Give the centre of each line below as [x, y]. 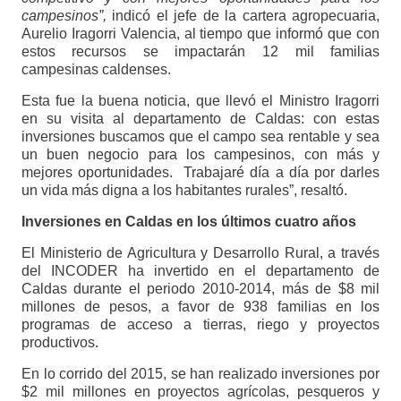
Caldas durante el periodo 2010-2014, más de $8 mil [200, 288]
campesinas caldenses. [98, 69]
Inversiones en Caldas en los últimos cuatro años [188, 221]
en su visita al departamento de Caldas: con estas [200, 118]
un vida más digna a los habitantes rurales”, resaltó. [186, 190]
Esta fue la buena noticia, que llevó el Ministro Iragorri [200, 100]
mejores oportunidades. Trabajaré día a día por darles [200, 172]
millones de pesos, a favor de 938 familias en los [200, 306]
